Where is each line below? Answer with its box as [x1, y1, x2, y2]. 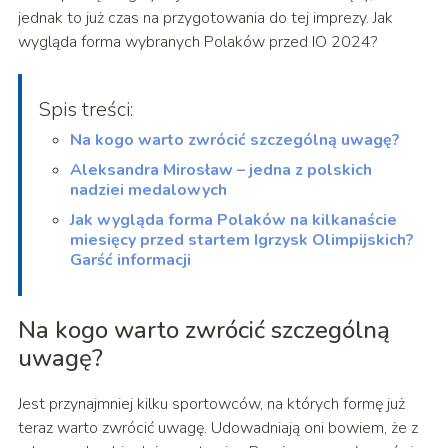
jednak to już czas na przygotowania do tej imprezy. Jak [17, 6, 393, 29]
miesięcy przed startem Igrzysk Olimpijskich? [69, 228, 414, 251]
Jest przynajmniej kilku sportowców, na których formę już [17, 392, 405, 415]
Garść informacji [69, 248, 191, 271]
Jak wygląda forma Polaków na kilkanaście [69, 208, 397, 231]
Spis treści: [37, 95, 133, 123]
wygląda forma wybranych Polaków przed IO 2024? [17, 30, 377, 53]
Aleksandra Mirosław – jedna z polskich [69, 158, 372, 181]
